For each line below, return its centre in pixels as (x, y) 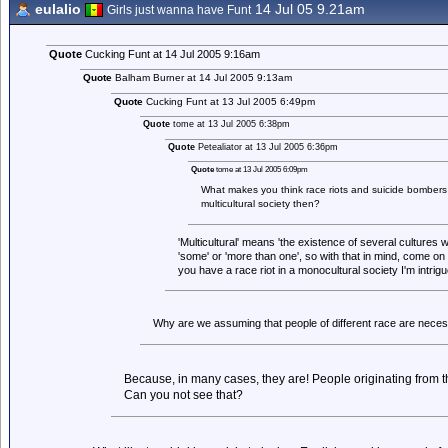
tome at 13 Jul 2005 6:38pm (229, 124)
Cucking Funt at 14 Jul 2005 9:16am (170, 54)
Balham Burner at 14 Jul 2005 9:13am (202, 77)
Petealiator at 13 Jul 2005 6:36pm (266, 147)
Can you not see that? (184, 395)
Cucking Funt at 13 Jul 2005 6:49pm (229, 101)
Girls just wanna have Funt (179, 10)
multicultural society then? (260, 203)
